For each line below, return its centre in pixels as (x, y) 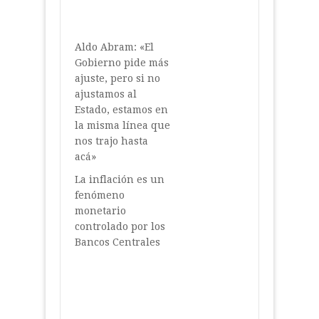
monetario (100, 210)
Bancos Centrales (117, 242)
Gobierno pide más (122, 62)
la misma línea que (122, 125)
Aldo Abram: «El (114, 47)
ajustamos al (106, 94)
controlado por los (120, 226)
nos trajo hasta (111, 141)
